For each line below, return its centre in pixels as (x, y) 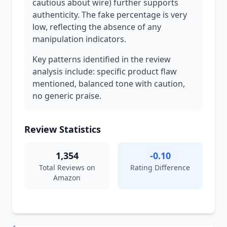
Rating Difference (160, 167)
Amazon (67, 178)
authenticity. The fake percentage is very (110, 15)
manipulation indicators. (79, 39)
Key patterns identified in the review (102, 59)
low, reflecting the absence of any (97, 27)
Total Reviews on (67, 167)
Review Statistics (63, 129)
